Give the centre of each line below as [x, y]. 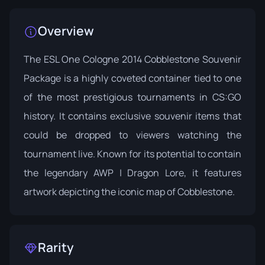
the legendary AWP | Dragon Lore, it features [132, 173]
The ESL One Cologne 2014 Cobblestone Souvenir [132, 59]
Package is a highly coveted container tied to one [132, 78]
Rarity [56, 247]
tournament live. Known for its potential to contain [132, 154]
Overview [66, 31]
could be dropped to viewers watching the [132, 135]
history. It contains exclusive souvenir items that [132, 116]
